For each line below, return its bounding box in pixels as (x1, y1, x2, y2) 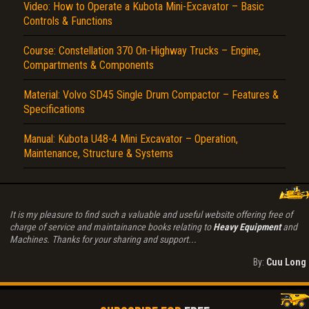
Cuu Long (266, 257, 306, 268)
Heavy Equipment (213, 221, 281, 233)
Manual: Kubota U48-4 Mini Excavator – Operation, (23, 132, 238, 146)
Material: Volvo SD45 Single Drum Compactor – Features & (23, 88, 279, 102)
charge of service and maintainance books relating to (10, 221, 213, 233)
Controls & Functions (23, 14, 112, 28)
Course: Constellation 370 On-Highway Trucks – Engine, (23, 44, 261, 58)
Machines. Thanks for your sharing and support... (10, 234, 197, 246)
